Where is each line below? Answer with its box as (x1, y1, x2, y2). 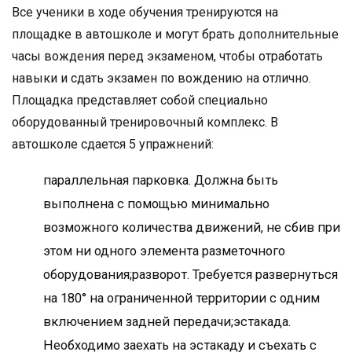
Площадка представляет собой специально (12, 93, 268, 108)
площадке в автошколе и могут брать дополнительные (12, 27, 339, 42)
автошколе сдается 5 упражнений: (12, 137, 214, 152)
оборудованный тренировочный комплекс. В (12, 115, 278, 130)
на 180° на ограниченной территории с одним (43, 291, 320, 306)
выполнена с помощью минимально (43, 196, 269, 212)
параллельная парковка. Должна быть (43, 173, 278, 189)
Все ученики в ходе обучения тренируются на (12, 5, 278, 20)
